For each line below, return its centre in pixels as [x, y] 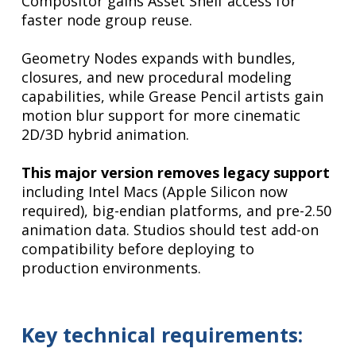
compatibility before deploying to [138, 249]
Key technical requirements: [163, 335]
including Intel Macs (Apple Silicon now [155, 192]
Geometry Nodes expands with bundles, [159, 58]
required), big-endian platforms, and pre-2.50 [177, 211]
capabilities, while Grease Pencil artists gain [173, 97]
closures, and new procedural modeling [157, 77]
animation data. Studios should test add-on [170, 230]
